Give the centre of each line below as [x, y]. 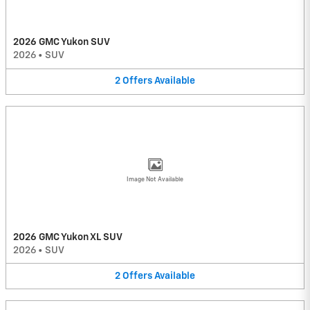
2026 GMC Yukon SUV [62, 43]
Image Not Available [155, 179]
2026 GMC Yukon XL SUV [68, 237]
